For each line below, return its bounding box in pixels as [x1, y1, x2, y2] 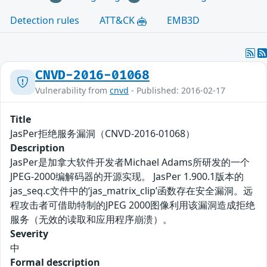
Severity [10, 227, 48, 241]
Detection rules [10, 14, 79, 27]
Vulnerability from [35, 85, 110, 97]
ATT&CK [100, 14, 137, 27]
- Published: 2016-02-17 [129, 85, 225, 97]
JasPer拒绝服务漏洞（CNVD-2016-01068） [10, 127, 195, 141]
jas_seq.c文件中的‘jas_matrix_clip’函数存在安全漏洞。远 [10, 184, 253, 198]
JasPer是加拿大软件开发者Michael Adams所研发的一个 [10, 156, 250, 169]
